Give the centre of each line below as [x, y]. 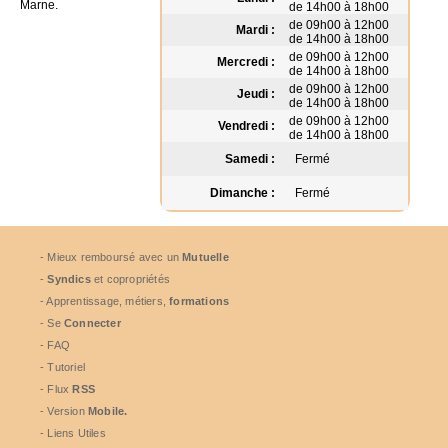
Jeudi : [255, 94]
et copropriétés [130, 279]
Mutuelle [205, 257]
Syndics [69, 279]
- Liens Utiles [73, 433]
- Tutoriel [62, 367]
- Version [64, 411]
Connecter [92, 323]
